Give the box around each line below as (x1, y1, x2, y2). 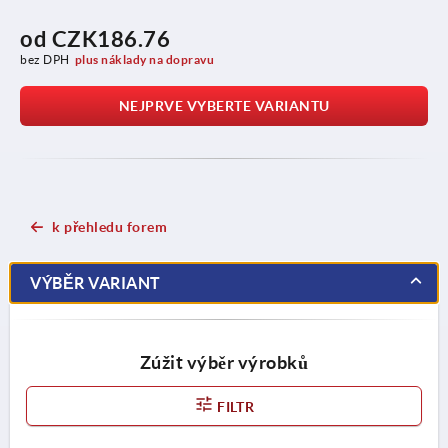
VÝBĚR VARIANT (30, 273, 161, 292)
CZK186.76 (51, 25, 170, 51)
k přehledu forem (52, 218, 167, 235)
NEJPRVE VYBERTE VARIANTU (118, 97, 330, 114)
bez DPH (20, 52, 70, 66)
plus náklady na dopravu (74, 52, 215, 66)
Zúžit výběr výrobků (139, 351, 309, 373)
